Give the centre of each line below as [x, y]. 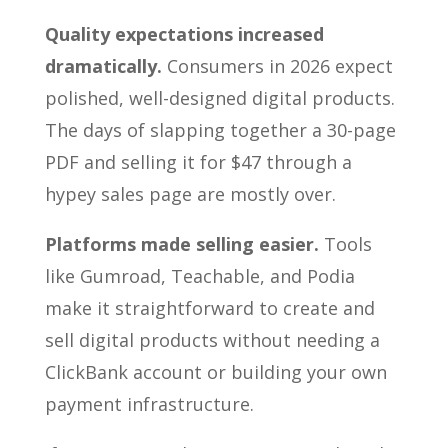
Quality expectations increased [184, 34]
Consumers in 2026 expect [277, 66]
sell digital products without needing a [212, 340]
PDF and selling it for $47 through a [198, 162]
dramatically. [103, 66]
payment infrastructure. [149, 404]
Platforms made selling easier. [181, 244]
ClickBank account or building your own [215, 372]
